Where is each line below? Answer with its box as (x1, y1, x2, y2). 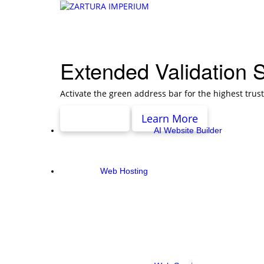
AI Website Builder (154, 126, 222, 135)
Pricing (78, 111, 112, 126)
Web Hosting (100, 166, 148, 176)
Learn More (141, 111, 198, 126)
